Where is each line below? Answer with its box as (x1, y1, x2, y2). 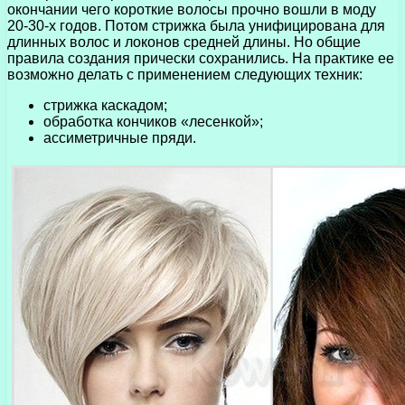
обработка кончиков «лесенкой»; (43, 113, 263, 129)
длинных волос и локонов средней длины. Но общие (7, 33, 361, 50)
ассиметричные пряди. (43, 129, 196, 146)
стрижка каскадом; (43, 97, 167, 113)
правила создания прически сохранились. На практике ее (7, 50, 394, 66)
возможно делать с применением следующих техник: (7, 66, 363, 82)
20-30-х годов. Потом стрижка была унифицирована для (7, 17, 385, 33)
